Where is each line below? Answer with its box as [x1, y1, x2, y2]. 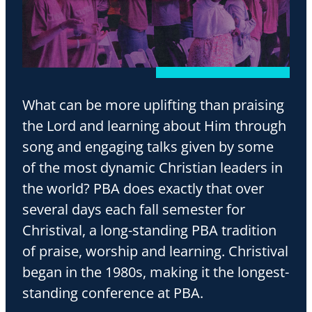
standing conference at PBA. [22, 283, 203, 302]
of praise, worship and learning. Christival [22, 242, 288, 260]
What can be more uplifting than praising [22, 95, 284, 114]
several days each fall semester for [22, 200, 245, 219]
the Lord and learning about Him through [22, 116, 286, 135]
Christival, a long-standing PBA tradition [22, 221, 276, 240]
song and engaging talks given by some [22, 137, 274, 156]
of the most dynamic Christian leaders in [22, 158, 283, 177]
